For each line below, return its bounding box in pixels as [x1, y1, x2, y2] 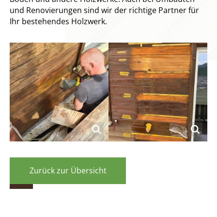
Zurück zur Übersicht [29, 165, 107, 176]
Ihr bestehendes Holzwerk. [10, 15, 107, 27]
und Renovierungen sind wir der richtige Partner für [10, 4, 199, 15]
